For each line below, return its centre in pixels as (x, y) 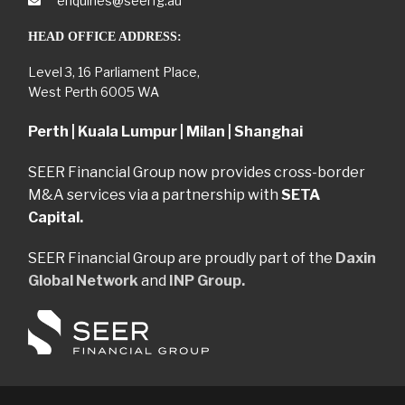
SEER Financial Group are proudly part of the (182, 258)
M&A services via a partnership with (155, 194)
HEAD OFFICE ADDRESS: (105, 36)
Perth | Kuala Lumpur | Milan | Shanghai (165, 131)
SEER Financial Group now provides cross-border (197, 172)
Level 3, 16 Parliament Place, (114, 71)
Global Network (83, 280)
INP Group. (207, 280)
